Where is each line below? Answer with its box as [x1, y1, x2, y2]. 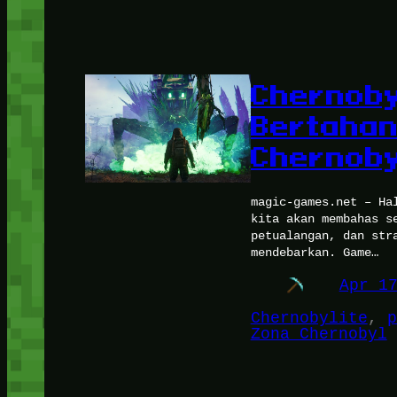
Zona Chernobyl [250, 325, 387, 344]
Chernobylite [250, 309, 368, 328]
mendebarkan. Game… [250, 245, 378, 261]
